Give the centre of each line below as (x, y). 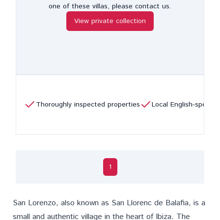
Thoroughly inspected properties (88, 105)
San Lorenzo (34, 203)
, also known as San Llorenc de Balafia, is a (131, 203)
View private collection (110, 21)
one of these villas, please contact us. (110, 6)
